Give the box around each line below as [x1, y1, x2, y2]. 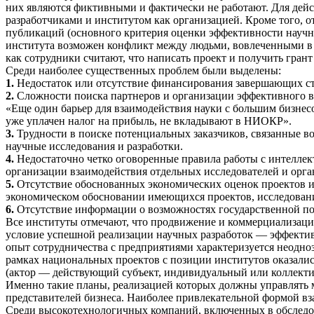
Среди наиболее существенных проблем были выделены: [6, 64, 281, 77]
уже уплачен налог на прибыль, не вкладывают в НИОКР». [6, 115, 292, 128]
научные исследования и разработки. [6, 140, 183, 153]
